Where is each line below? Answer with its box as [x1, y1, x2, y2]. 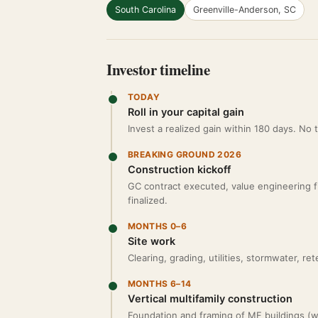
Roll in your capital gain [128, 106, 244, 119]
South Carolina [115, 4, 176, 15]
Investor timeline [106, 59, 210, 80]
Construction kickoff [128, 163, 231, 176]
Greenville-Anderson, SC [193, 4, 296, 15]
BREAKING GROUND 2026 [128, 149, 241, 160]
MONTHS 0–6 [128, 221, 187, 231]
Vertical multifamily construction [128, 292, 292, 305]
